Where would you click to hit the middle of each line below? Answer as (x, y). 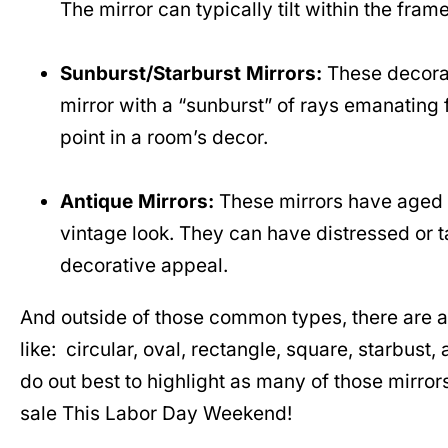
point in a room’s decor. (164, 138)
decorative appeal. (144, 266)
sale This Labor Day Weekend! (156, 414)
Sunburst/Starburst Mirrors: (191, 74)
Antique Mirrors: (137, 202)
